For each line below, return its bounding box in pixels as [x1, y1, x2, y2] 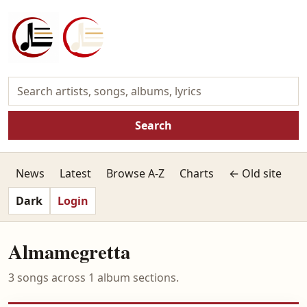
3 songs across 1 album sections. [8, 270, 179, 285]
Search [135, 118, 172, 133]
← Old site [229, 166, 282, 181]
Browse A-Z [106, 166, 164, 181]
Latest [60, 166, 91, 181]
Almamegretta [8, 237, 130, 266]
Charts [180, 166, 214, 181]
